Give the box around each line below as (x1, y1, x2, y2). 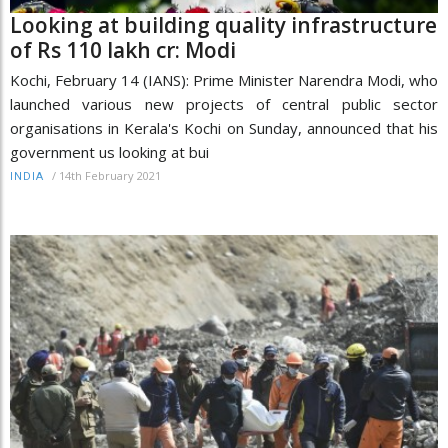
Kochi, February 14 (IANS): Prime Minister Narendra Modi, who (10, 69, 438, 90)
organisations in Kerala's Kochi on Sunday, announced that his (10, 117, 438, 138)
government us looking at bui (10, 141, 209, 162)
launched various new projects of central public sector (10, 93, 438, 114)
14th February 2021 (59, 167, 161, 183)
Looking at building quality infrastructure (10, 10, 437, 39)
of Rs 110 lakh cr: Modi (10, 35, 236, 64)
